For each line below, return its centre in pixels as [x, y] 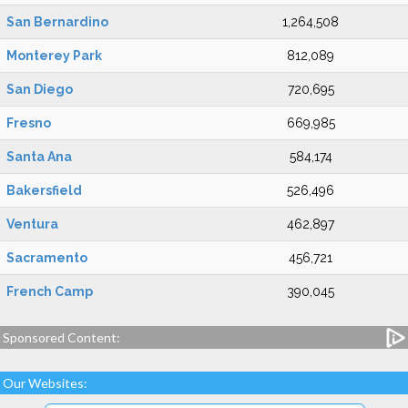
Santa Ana [39, 157]
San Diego [40, 89]
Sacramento [47, 258]
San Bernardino [57, 22]
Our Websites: [45, 383]
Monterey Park [54, 56]
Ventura [32, 224]
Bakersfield [44, 190]
